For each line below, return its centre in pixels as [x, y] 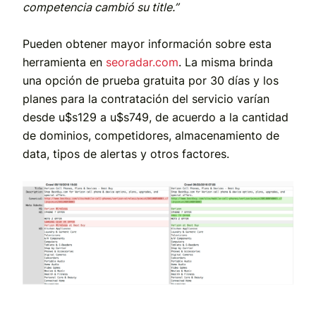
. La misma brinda [226, 62]
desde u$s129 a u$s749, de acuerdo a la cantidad [156, 117]
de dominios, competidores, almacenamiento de [151, 136]
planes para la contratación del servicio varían [146, 99]
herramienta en [64, 62]
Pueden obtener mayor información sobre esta [147, 44]
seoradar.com [142, 62]
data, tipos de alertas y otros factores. [126, 154]
